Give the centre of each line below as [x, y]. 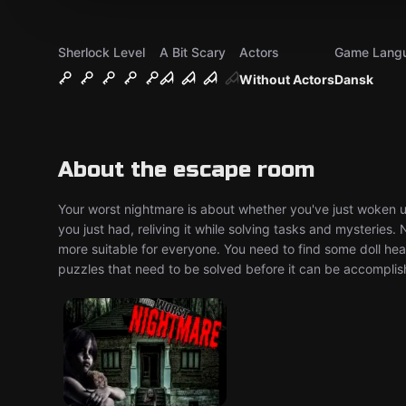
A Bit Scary [193, 52]
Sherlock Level [101, 52]
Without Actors [287, 79]
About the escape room [186, 170]
